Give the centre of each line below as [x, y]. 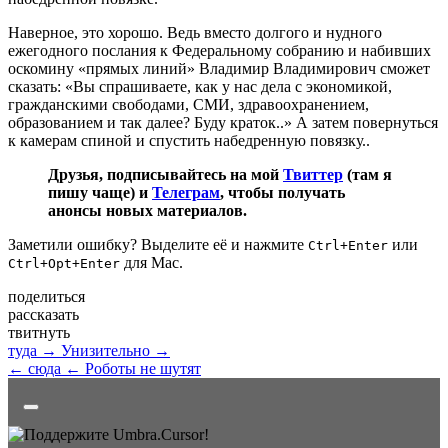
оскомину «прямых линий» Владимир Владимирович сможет [219, 68]
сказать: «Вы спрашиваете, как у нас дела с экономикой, [200, 86]
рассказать [43, 314]
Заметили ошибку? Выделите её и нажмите [158, 244]
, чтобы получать [282, 192]
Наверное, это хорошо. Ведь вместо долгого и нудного [195, 32]
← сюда [34, 368]
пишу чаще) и [100, 192]
